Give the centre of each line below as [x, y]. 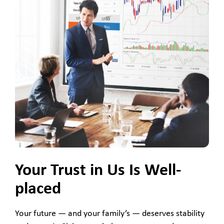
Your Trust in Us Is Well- [98, 171]
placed [38, 189]
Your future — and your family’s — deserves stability [110, 214]
